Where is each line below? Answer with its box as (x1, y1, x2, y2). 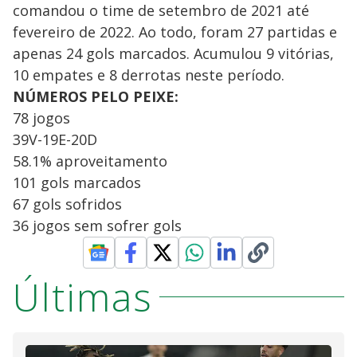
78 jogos (13, 108, 70, 127)
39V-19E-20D (13, 129, 97, 149)
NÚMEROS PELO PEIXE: (13, 86, 178, 106)
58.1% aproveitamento (13, 151, 167, 171)
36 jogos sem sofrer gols (13, 215, 182, 235)
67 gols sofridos (13, 194, 122, 214)
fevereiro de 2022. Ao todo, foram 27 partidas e (13, 22, 337, 41)
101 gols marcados (13, 172, 141, 192)
